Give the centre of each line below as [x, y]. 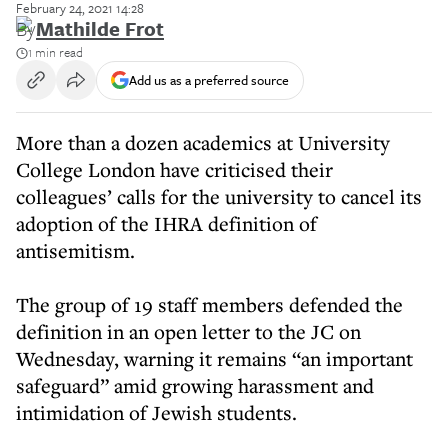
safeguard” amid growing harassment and [195, 385]
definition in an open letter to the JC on [188, 331]
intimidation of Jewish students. [156, 412]
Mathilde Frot [100, 28]
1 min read [55, 52]
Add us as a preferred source [209, 79]
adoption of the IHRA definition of [166, 223]
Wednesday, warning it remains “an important [214, 358]
